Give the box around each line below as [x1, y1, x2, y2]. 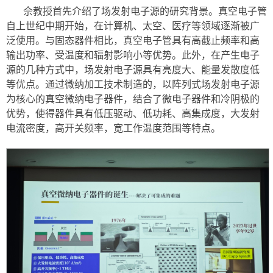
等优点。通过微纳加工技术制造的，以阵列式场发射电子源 [6, 79, 260, 90]
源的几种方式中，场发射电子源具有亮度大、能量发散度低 [6, 64, 260, 75]
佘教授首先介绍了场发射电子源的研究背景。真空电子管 [23, 5, 267, 16]
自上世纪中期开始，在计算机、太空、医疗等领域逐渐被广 [6, 20, 260, 31]
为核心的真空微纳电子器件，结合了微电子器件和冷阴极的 [6, 93, 260, 104]
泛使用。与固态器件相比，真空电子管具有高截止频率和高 [6, 35, 260, 46]
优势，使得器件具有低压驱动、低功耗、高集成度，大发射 [6, 108, 260, 119]
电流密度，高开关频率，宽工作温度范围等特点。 [6, 122, 221, 133]
